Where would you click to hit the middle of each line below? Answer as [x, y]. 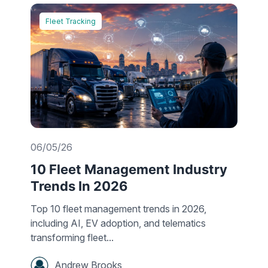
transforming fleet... [72, 237]
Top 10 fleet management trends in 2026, [118, 208]
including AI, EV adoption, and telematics [118, 223]
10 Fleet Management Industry [129, 169]
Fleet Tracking [71, 22]
